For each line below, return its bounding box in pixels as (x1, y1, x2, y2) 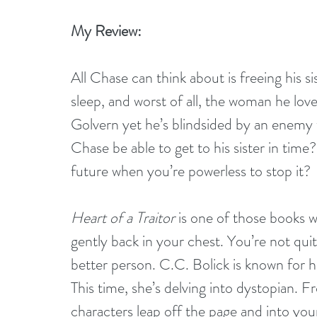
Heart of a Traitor (71, 207, 175, 229)
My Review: (71, 20, 142, 42)
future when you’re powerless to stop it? (71, 160, 311, 182)
